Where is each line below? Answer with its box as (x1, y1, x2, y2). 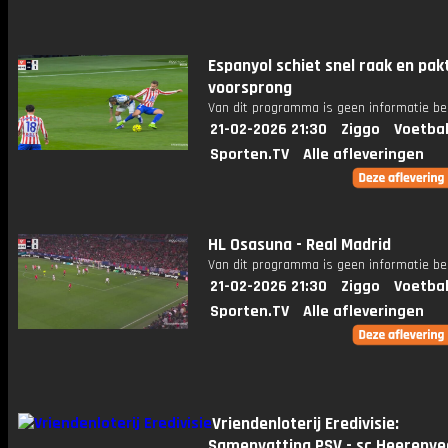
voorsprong (208, 77, 292, 99)
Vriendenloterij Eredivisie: (212, 413, 399, 435)
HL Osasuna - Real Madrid (208, 234, 391, 256)
